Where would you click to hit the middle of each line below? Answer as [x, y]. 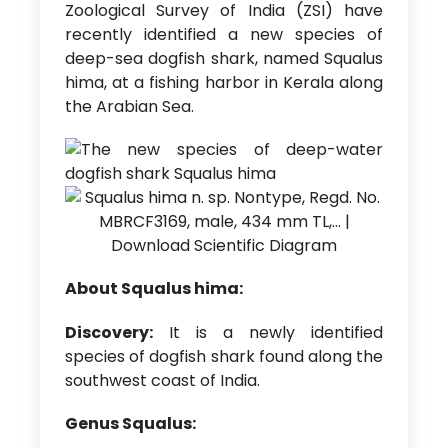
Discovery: [108, 332]
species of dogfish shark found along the [224, 356]
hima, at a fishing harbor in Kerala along [224, 82]
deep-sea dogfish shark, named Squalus [224, 58]
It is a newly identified [268, 332]
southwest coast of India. [162, 380]
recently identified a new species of [224, 34]
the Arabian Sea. [129, 106]
